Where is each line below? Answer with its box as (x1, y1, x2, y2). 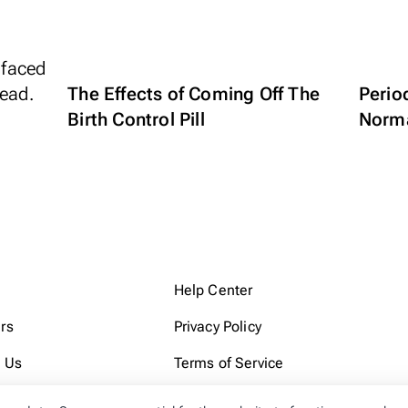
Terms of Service (173, 354, 284, 372)
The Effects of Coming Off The (67, 83, 320, 105)
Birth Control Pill (67, 108, 205, 130)
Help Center (173, 281, 253, 300)
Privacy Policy (173, 318, 261, 336)
